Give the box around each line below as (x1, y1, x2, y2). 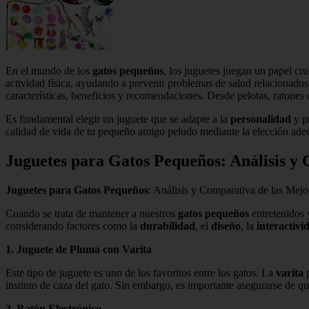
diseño (211, 219, 241, 232)
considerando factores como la (6, 219, 140, 232)
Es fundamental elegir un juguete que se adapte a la (6, 112, 230, 125)
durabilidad (140, 219, 195, 232)
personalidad (230, 112, 291, 125)
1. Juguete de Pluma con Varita (6, 243, 152, 255)
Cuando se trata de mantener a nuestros (6, 207, 178, 219)
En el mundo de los (6, 64, 92, 77)
